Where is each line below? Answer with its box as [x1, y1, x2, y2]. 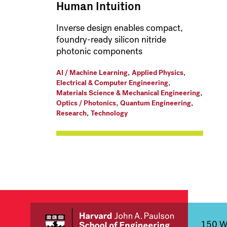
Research [56, 108, 87, 119]
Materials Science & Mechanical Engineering [56, 88, 200, 98]
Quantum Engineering [120, 98, 191, 108]
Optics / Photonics [56, 98, 116, 108]
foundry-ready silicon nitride [56, 33, 166, 46]
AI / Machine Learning [56, 68, 128, 78]
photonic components [56, 45, 142, 58]
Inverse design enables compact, [56, 22, 183, 34]
